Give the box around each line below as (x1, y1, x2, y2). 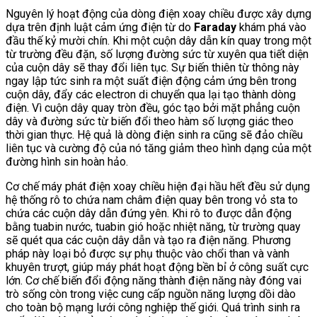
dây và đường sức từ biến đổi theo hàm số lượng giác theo (6, 114, 294, 128)
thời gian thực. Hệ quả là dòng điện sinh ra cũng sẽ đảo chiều (6, 127, 303, 142)
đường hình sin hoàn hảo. (6, 154, 128, 168)
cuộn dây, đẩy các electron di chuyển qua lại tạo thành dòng (6, 87, 296, 101)
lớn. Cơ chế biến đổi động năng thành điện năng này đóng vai (6, 273, 301, 287)
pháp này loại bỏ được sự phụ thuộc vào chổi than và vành (6, 246, 289, 260)
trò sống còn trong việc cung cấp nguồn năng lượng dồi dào (6, 287, 296, 301)
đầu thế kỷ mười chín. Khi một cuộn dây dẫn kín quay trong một (6, 33, 311, 47)
